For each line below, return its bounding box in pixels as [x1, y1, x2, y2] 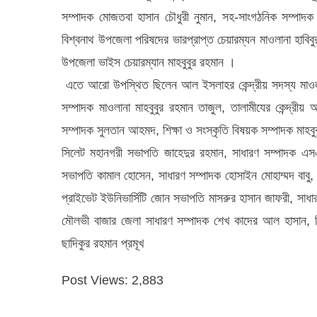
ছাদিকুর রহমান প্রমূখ [62, 236, 147, 250]
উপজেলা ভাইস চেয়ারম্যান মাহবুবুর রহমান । [62, 55, 236, 69]
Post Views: [62, 273, 128, 287]
